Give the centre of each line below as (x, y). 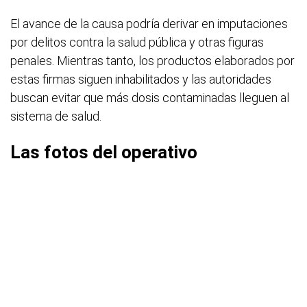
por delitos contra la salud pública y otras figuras (137, 42)
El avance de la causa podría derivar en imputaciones (149, 24)
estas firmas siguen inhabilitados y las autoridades (141, 79)
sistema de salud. (56, 116)
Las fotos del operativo (104, 152)
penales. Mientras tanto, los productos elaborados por (152, 61)
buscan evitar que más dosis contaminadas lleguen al (150, 98)
